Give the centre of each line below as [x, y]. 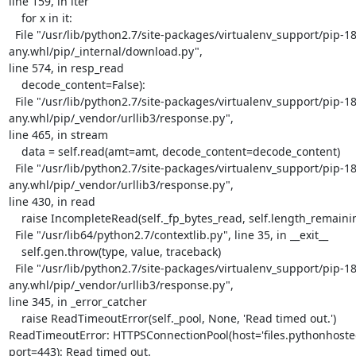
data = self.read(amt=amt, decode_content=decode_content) [15, 151]
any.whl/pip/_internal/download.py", [105, 51]
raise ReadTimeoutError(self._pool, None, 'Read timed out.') [15, 318]
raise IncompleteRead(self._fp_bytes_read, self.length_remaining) [15, 218]
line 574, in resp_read [66, 68]
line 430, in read [52, 201]
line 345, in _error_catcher [77, 301]
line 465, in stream [58, 134]
